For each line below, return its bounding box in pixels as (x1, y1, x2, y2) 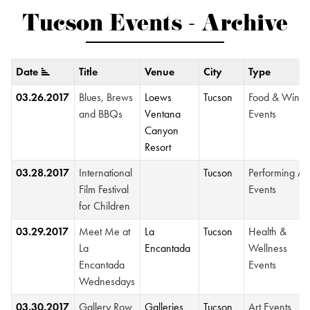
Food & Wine (248, 91, 306, 104)
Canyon (145, 124, 179, 137)
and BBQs (79, 107, 123, 120)
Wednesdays (79, 275, 136, 288)
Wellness (248, 241, 288, 255)
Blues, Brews (79, 91, 134, 104)
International (79, 166, 133, 179)
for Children (79, 199, 131, 212)
